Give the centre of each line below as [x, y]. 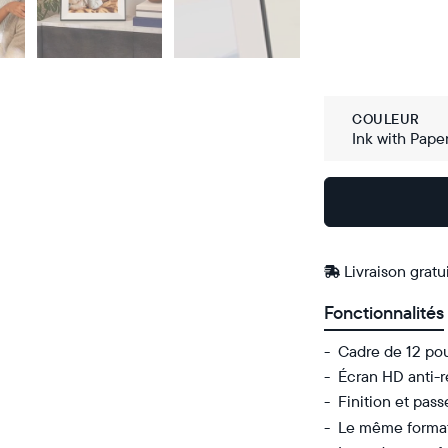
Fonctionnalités [383, 312]
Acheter [356, 202]
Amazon [356, 238]
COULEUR [385, 119]
